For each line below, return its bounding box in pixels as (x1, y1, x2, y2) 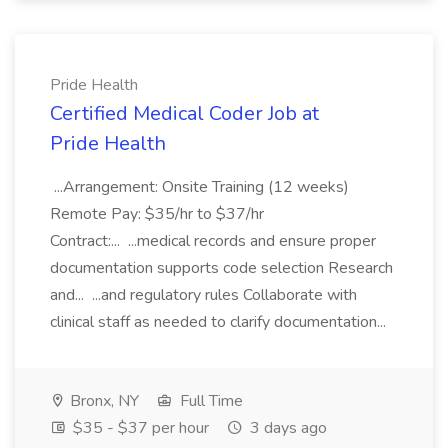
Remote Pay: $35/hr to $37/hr (50, 203, 264, 225)
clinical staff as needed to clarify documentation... (50, 311, 390, 333)
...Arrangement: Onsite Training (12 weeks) (50, 176, 349, 198)
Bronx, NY (66, 390, 139, 412)
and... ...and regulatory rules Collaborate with (50, 284, 357, 306)
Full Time (176, 390, 243, 412)
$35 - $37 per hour (69, 417, 209, 439)
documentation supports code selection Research (50, 257, 393, 279)
